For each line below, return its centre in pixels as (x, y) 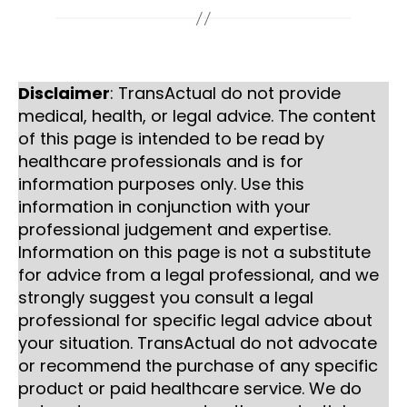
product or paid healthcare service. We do (190, 388)
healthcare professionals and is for (161, 161)
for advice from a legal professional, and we (199, 274)
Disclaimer (64, 93)
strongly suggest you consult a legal (166, 297)
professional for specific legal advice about (195, 320)
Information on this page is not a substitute (194, 252)
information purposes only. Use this (161, 184)
